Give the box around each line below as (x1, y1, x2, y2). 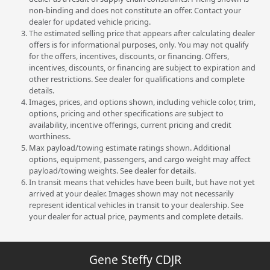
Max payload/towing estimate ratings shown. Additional (29, 142, 230, 154)
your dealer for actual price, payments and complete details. (29, 211, 243, 222)
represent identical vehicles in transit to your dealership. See (29, 199, 243, 211)
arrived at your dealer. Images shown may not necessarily (29, 188, 234, 199)
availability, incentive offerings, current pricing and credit (29, 119, 231, 131)
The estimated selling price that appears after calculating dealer (29, 28, 255, 39)
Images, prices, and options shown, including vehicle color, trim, (29, 96, 256, 108)
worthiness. (29, 131, 71, 142)
